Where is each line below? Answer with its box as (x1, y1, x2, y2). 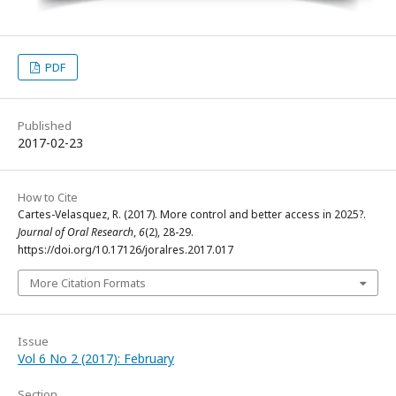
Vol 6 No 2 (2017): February (18, 350, 174, 368)
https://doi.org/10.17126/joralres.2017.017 (18, 242, 233, 258)
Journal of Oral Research (18, 225, 133, 240)
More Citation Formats (30, 275, 146, 292)
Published (18, 118, 72, 134)
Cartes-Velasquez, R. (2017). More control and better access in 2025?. (18, 207, 366, 223)
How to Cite (18, 189, 78, 206)
